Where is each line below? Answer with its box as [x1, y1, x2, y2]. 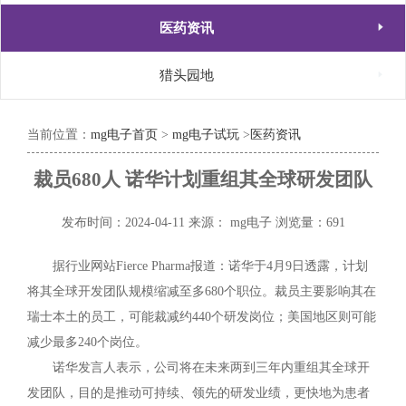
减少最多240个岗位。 [27, 335, 148, 349]
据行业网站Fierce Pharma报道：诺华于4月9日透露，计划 [53, 259, 368, 273]
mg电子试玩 [172, 128, 239, 141]
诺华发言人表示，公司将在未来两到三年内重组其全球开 [53, 361, 370, 374]
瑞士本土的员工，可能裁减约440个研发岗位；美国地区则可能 [27, 310, 376, 324]
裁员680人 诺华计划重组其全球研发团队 [34, 169, 372, 190]
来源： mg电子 [188, 216, 275, 229]
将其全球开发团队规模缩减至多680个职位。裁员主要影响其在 [27, 285, 376, 298]
